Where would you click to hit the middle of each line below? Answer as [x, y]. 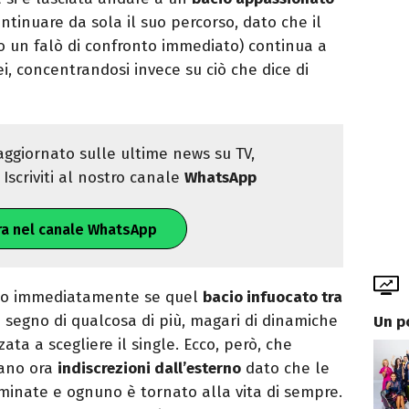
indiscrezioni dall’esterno [149, 369]
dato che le [285, 369]
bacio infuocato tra [273, 298]
